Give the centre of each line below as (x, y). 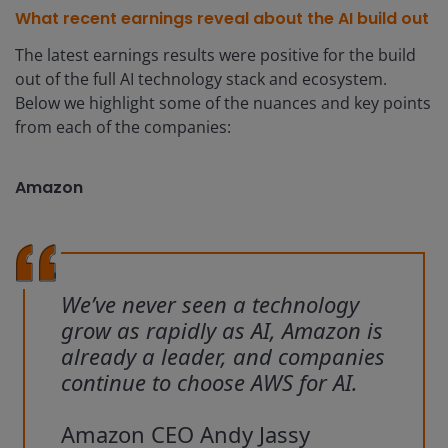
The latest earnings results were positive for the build (215, 55)
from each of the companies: (123, 127)
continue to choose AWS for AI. (209, 382)
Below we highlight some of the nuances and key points (223, 103)
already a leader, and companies (223, 356)
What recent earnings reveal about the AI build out (222, 19)
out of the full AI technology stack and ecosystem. (201, 79)
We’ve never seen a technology (210, 304)
